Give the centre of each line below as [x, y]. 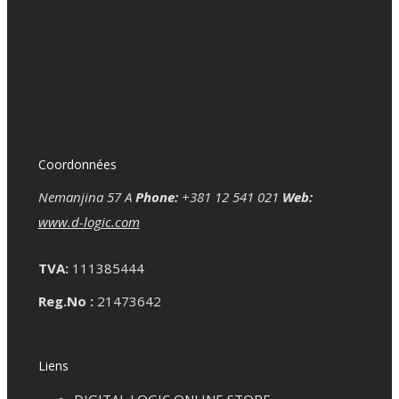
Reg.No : [65, 301]
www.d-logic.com [89, 222]
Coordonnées [77, 165]
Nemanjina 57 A [85, 197]
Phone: [156, 197]
